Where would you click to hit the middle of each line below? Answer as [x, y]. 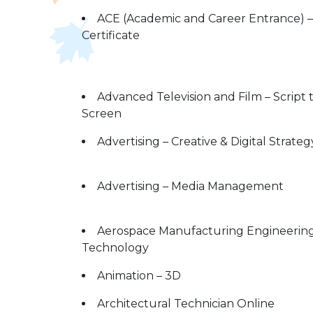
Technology [115, 248]
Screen [102, 114]
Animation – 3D [139, 276]
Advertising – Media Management [190, 186]
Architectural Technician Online [186, 304]
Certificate [111, 35]
